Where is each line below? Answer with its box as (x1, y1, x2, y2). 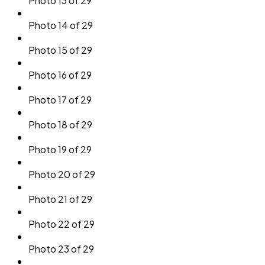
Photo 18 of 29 (28, 118, 92, 131)
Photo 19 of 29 (28, 143, 92, 156)
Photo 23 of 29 (28, 242, 94, 255)
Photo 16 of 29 (28, 68, 92, 81)
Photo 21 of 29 (28, 192, 92, 205)
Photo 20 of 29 (28, 167, 95, 180)
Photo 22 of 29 (28, 217, 95, 230)
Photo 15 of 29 (28, 43, 92, 56)
